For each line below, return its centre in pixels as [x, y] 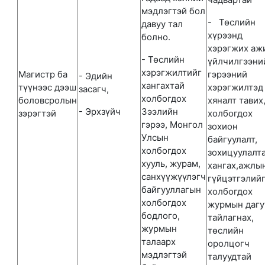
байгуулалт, [232, 139]
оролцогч [229, 243]
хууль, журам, [171, 164]
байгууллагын [171, 190]
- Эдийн [96, 76]
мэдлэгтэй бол [173, 11]
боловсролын [48, 100]
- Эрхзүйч [100, 112]
